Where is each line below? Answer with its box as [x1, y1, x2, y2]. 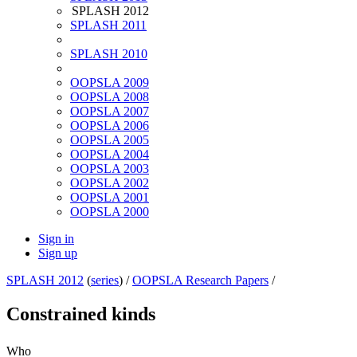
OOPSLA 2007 [70, 104, 149, 119]
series [91, 273, 119, 288]
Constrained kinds [6, 304, 155, 325]
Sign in [38, 232, 74, 246]
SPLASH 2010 [70, 47, 147, 61]
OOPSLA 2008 [70, 90, 149, 104]
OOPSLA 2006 [70, 119, 149, 133]
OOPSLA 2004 [70, 147, 149, 162]
